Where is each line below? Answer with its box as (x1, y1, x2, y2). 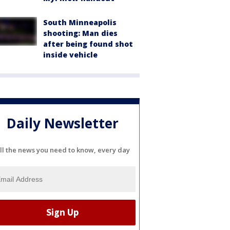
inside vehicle (43, 50, 98, 60)
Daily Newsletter (7, 114, 119, 133)
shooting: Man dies (43, 28, 118, 38)
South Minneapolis (43, 17, 117, 27)
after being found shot (43, 39, 133, 49)
